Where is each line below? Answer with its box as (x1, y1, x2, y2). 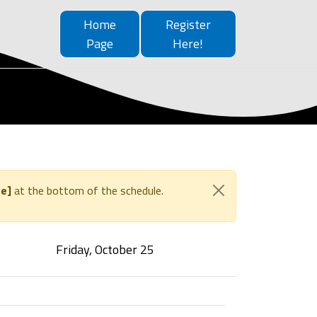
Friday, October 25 (55, 240, 154, 259)
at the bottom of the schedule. (11, 182, 166, 199)
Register (165, 15, 211, 34)
